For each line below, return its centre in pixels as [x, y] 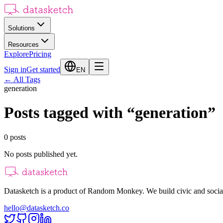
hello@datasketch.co [37, 208]
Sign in [15, 69]
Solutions [21, 28]
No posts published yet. [41, 154]
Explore [16, 54]
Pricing [40, 54]
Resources [23, 45]
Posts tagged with [63, 113]
